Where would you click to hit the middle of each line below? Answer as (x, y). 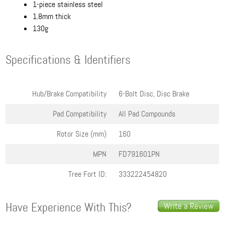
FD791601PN (139, 154)
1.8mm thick (52, 16)
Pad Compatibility (80, 114)
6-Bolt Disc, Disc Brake (154, 94)
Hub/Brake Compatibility (70, 94)
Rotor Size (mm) (82, 134)
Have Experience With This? (69, 208)
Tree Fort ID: (88, 174)
